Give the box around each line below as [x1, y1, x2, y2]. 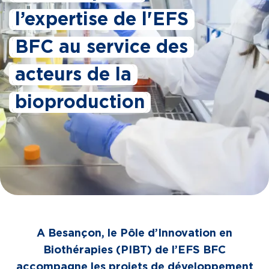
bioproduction [15, 93, 145, 111]
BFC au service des [15, 38, 188, 56]
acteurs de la [15, 65, 131, 83]
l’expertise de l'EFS [15, 10, 189, 28]
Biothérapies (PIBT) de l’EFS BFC [43, 245, 226, 256]
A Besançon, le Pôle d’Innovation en [37, 228, 232, 239]
